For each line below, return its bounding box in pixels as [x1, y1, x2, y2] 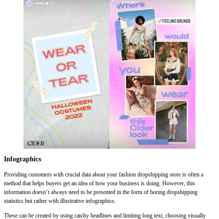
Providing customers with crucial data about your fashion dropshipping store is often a [4, 171, 203, 178]
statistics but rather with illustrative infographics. [4, 197, 116, 204]
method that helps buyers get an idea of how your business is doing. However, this [4, 179, 195, 187]
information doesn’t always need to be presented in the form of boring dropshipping [4, 188, 197, 196]
